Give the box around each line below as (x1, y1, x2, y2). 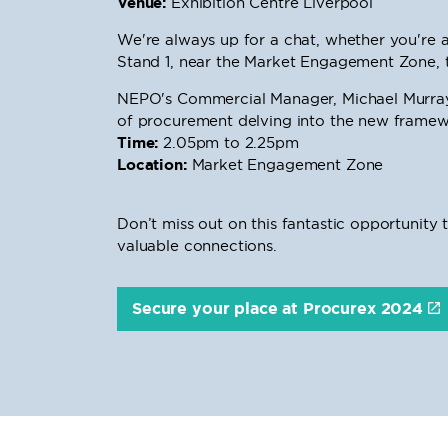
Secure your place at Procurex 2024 (132, 298, 423, 319)
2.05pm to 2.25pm (158, 133, 299, 152)
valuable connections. (117, 236, 277, 255)
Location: (117, 155, 187, 175)
